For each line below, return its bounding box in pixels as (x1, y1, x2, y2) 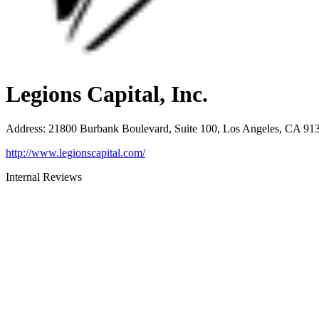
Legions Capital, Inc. (6, 80, 208, 107)
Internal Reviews (6, 171, 82, 184)
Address (6, 122, 43, 135)
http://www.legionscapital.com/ (6, 147, 145, 159)
